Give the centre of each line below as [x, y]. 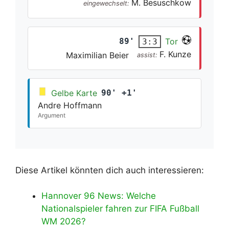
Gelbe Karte [74, 93]
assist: [148, 55]
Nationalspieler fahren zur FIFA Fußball [120, 209]
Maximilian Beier [97, 55]
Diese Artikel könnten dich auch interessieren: [110, 170]
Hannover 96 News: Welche [99, 196]
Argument [52, 115]
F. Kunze [175, 54]
